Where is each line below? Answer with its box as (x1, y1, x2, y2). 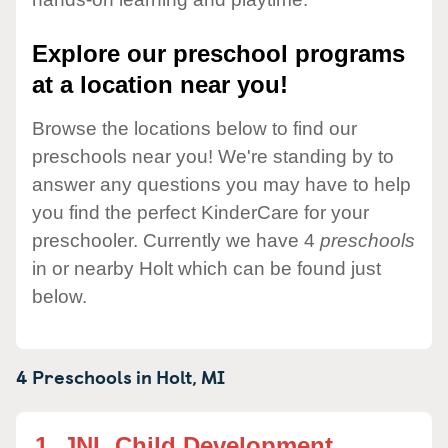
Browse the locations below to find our (32, 117, 357, 139)
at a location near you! (32, 71, 288, 99)
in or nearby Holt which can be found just (32, 257, 381, 279)
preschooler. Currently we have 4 (32, 229, 320, 251)
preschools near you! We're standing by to (32, 145, 394, 167)
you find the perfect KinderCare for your (32, 201, 369, 223)
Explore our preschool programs (32, 40, 405, 68)
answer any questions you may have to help (32, 173, 411, 195)
